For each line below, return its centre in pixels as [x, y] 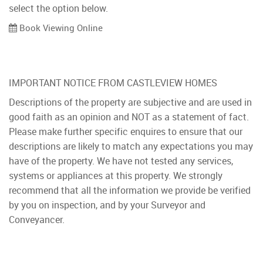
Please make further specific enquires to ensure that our [126, 131]
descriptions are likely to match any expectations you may [131, 146]
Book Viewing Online [60, 27]
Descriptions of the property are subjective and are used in [130, 102]
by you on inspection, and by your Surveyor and [107, 205]
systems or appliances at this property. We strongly [116, 175]
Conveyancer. [37, 219]
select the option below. [58, 8]
